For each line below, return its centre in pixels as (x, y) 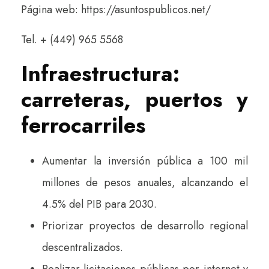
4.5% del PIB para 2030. (99, 204)
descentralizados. (83, 247)
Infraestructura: (100, 73)
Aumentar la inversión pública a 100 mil (145, 161)
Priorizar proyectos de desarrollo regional (145, 225)
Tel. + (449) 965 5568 (72, 39)
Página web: (51, 9)
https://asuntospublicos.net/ (146, 9)
